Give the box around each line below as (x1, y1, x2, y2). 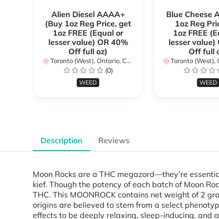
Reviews (98, 135, 130, 146)
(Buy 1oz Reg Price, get (45, 19, 131, 29)
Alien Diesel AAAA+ (51, 9, 125, 20)
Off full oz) (68, 46, 108, 57)
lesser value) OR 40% (48, 37, 128, 47)
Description (41, 135, 83, 146)
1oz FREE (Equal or (53, 28, 123, 38)
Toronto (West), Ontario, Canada (49, 57, 127, 65)
